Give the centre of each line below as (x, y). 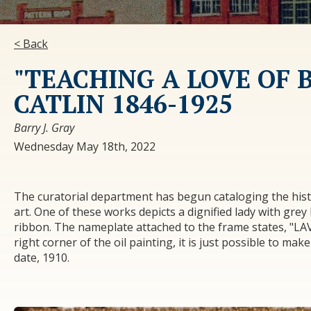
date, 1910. (42, 257)
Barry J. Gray (44, 127)
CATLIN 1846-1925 (123, 103)
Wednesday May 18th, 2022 (85, 146)
